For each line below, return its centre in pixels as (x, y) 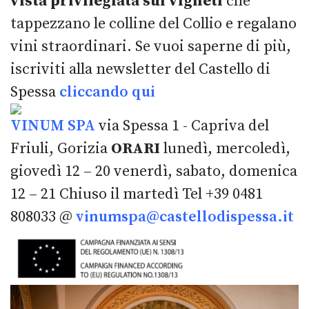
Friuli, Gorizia (61, 149)
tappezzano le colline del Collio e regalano (153, 24)
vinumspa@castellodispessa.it (185, 217)
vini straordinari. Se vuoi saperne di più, (151, 47)
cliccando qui (109, 92)
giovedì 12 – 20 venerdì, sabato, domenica (154, 172)
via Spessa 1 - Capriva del (182, 126)
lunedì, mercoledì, (227, 149)
